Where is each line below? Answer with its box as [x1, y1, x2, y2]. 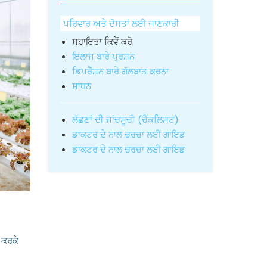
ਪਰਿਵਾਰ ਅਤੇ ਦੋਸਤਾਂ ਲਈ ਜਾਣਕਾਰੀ [63, 17, 179, 30]
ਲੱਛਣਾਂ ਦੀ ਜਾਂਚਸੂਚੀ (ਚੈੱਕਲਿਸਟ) [72, 113, 179, 126]
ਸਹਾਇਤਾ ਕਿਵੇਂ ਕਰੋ [72, 35, 132, 48]
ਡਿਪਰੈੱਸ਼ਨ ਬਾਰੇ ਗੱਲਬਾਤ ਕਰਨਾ [72, 65, 169, 77]
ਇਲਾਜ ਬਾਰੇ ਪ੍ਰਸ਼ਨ [72, 50, 135, 63]
